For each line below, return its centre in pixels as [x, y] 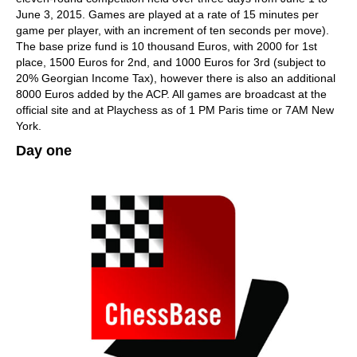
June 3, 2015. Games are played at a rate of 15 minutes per [167, 14]
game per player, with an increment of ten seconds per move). [173, 30]
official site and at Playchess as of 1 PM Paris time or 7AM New [175, 110]
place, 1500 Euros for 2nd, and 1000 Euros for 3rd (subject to [171, 62]
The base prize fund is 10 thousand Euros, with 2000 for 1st [167, 46]
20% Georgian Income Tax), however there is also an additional [176, 78]
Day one [44, 151]
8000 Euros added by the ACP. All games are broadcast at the [171, 94]
